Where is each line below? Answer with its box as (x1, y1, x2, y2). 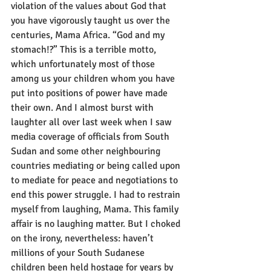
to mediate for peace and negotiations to (11, 174, 180, 186)
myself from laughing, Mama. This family (11, 203, 181, 215)
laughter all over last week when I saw (11, 116, 174, 128)
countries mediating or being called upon (11, 160, 183, 172)
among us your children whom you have (11, 73, 177, 85)
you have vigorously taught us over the (11, 15, 172, 27)
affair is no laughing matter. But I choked (11, 218, 183, 230)
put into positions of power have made (11, 87, 170, 99)
